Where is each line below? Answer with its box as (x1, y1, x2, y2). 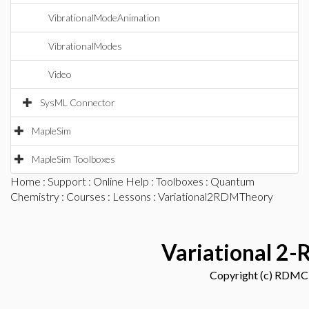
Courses (66, 190, 106, 203)
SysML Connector (40, 97, 115, 108)
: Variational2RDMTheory (151, 190, 273, 203)
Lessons (112, 190, 151, 203)
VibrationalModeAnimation (48, 12, 160, 23)
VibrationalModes (48, 40, 122, 52)
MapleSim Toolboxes (32, 153, 115, 165)
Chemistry (10, 190, 59, 203)
